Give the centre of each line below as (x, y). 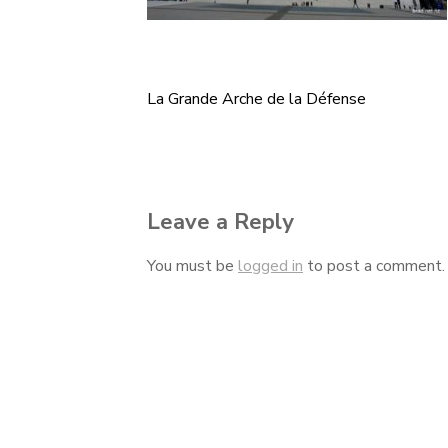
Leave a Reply (220, 222)
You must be (192, 266)
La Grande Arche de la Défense (256, 99)
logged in (270, 266)
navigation (215, 159)
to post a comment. (374, 266)
